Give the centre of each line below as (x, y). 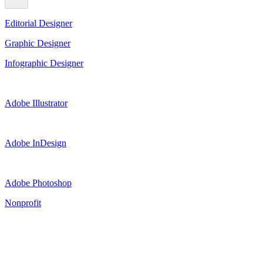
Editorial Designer (38, 23)
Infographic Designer (44, 63)
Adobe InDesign (36, 143)
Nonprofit (23, 203)
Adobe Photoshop (38, 183)
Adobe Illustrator (36, 103)
